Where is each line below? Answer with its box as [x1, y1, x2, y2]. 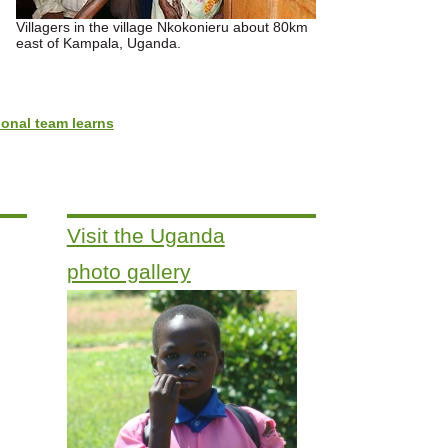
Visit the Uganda [66, 224, 225, 248]
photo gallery [66, 260, 191, 284]
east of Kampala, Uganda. [16, 34, 181, 51]
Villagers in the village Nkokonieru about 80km [16, 18, 308, 35]
